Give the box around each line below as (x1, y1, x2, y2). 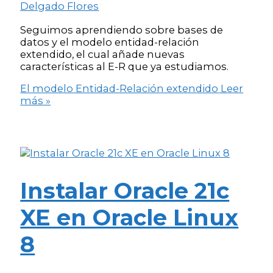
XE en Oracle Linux (20, 204, 239, 231)
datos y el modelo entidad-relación (20, 35, 200, 48)
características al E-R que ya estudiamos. (20, 60, 229, 73)
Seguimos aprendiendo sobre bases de (20, 23, 224, 36)
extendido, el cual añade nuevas (20, 48, 185, 60)
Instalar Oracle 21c (20, 177, 230, 204)
